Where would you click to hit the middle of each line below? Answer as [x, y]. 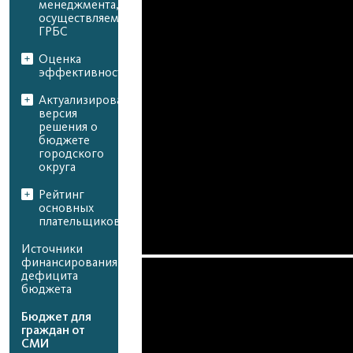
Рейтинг [61, 195]
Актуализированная [93, 100]
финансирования [69, 262]
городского [71, 154]
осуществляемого [89, 18]
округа [57, 167]
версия [58, 113]
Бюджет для [56, 317]
